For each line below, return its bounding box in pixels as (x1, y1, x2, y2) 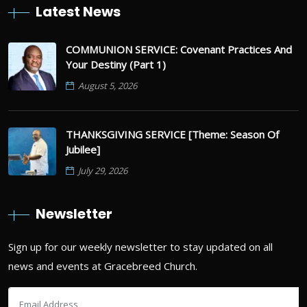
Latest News (36, 1, 121, 21)
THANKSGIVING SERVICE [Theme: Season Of (66, 127, 279, 141)
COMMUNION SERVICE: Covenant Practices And (66, 42, 292, 56)
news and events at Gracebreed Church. (8, 258, 197, 273)
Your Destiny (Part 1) (66, 57, 166, 71)
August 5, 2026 (78, 79, 137, 92)
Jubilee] (66, 142, 100, 156)
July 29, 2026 (78, 164, 127, 177)
